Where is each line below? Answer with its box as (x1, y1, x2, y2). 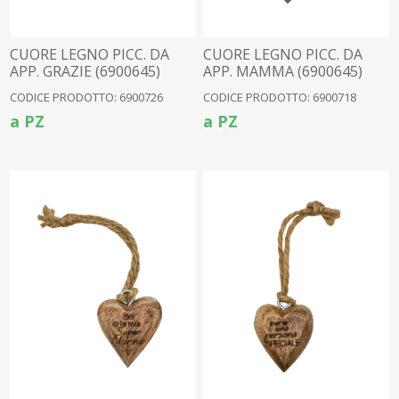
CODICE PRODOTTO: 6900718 (203, 89, 357, 106)
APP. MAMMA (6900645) (203, 61, 363, 82)
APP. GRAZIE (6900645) (10, 61, 161, 82)
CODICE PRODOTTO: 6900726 (10, 89, 164, 106)
